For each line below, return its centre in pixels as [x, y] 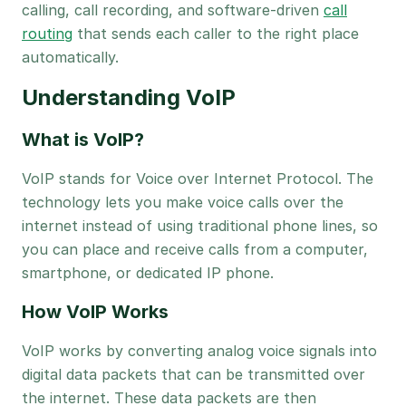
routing [47, 34]
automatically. [70, 57]
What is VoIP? [83, 140]
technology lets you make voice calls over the [183, 202]
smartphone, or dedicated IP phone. [148, 273]
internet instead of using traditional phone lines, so [200, 226]
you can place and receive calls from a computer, [195, 249]
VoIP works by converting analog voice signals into [199, 351]
